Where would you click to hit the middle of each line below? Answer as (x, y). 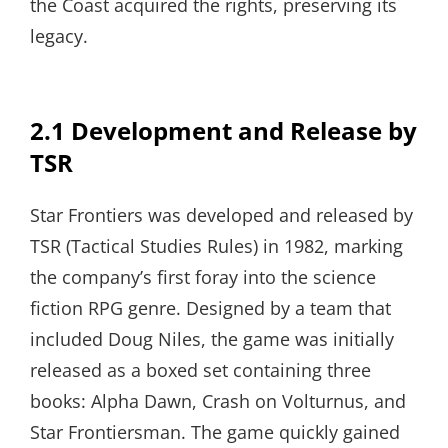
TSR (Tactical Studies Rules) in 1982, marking (216, 245)
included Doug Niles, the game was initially (212, 338)
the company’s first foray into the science (203, 276)
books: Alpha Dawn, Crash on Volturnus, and (218, 400)
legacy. (59, 35)
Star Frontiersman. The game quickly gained (215, 431)
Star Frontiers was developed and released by (221, 214)
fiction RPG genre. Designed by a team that (210, 307)
